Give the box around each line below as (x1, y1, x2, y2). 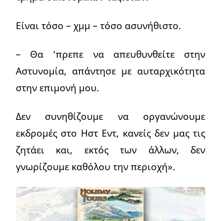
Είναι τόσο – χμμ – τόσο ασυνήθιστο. (16, 19, 181, 33)
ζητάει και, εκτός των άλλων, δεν (16, 143, 205, 157)
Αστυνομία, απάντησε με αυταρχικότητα (16, 64, 205, 78)
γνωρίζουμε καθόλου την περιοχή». (16, 160, 175, 174)
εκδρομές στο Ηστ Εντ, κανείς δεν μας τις (16, 126, 205, 140)
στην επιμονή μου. (16, 81, 99, 95)
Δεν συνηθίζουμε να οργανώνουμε (16, 110, 205, 123)
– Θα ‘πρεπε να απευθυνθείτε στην (16, 47, 205, 61)
